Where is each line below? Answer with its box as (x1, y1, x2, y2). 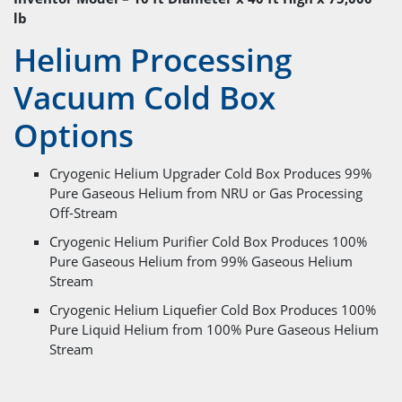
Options (13, 113, 134, 156)
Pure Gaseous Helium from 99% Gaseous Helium (49, 251, 353, 270)
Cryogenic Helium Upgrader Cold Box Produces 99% (49, 163, 371, 182)
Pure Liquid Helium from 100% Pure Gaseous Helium (49, 319, 379, 338)
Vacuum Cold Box (13, 75, 275, 118)
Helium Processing (13, 38, 292, 81)
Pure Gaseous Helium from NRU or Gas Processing (49, 183, 363, 202)
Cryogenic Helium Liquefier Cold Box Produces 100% (49, 300, 376, 319)
